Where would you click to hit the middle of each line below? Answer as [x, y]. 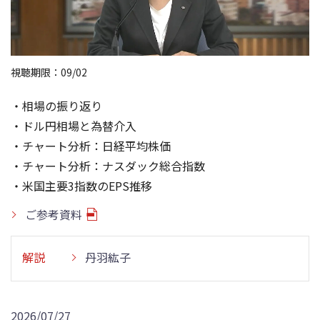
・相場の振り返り [56, 105]
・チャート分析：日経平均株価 [91, 145]
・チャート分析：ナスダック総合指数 [108, 165]
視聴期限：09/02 [49, 72]
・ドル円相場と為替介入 [74, 125]
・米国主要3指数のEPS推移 [81, 185]
